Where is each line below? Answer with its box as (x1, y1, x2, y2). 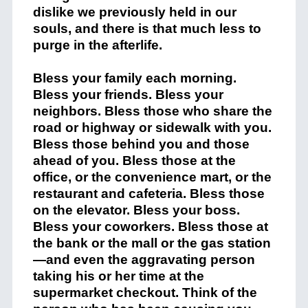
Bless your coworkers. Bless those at (32, 219, 268, 234)
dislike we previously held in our (32, 5, 236, 20)
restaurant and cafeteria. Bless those (32, 186, 265, 201)
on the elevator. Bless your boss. (32, 203, 240, 218)
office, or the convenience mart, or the (32, 170, 272, 185)
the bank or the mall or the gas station (32, 236, 271, 251)
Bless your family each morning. (32, 71, 236, 86)
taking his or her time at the (32, 269, 204, 284)
